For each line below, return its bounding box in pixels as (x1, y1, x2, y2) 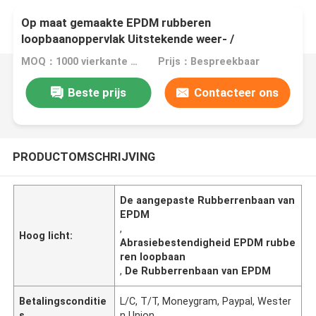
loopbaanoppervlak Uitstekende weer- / (21, 32, 235, 47)
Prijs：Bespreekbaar (157, 56, 260, 68)
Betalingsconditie (19, 295, 107, 307)
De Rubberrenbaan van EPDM (125, 265, 272, 276)
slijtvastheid (21, 48, 87, 63)
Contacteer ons (193, 85, 279, 99)
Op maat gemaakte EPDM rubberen (21, 16, 212, 30)
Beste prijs (67, 85, 126, 99)
